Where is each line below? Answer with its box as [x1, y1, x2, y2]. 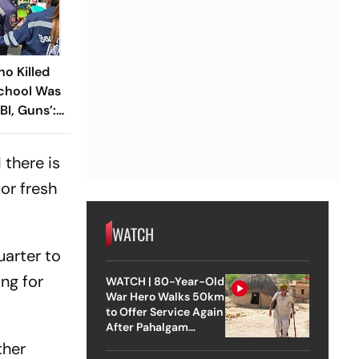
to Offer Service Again [105, 304, 223, 319]
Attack [105, 334, 142, 349]
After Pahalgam [105, 319, 188, 334]
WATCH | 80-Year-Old [105, 273, 225, 288]
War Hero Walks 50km [105, 288, 224, 304]
